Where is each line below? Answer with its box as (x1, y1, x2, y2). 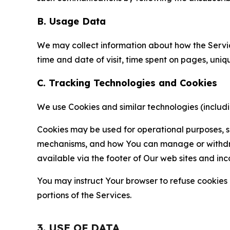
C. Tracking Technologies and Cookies (37, 77, 217, 89)
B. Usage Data (37, 15, 106, 27)
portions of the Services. (37, 190, 131, 200)
